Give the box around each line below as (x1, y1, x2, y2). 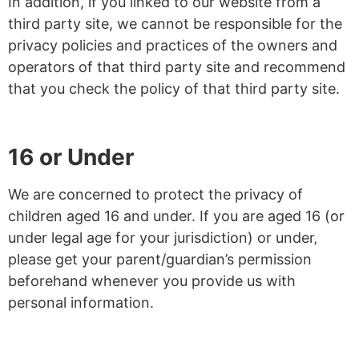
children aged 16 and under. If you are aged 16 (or (8, 208, 345, 225)
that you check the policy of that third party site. (8, 80, 340, 98)
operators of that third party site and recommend (8, 58, 345, 76)
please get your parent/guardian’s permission (8, 251, 312, 268)
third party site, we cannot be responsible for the (8, 15, 342, 33)
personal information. (8, 294, 154, 312)
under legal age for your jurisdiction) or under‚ (8, 229, 317, 247)
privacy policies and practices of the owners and (8, 37, 337, 54)
